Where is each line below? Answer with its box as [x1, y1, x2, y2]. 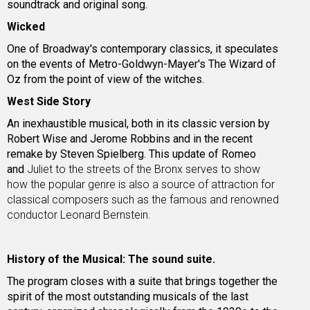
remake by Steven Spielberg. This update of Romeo [7, 147, 256, 161]
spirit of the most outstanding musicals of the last [7, 290, 248, 304]
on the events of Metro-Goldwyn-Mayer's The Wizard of [7, 57, 276, 71]
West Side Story [7, 95, 93, 109]
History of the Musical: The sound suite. [7, 253, 215, 266]
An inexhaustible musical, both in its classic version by [7, 117, 270, 131]
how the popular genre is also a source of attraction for [7, 178, 275, 192]
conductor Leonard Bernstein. [7, 208, 151, 222]
